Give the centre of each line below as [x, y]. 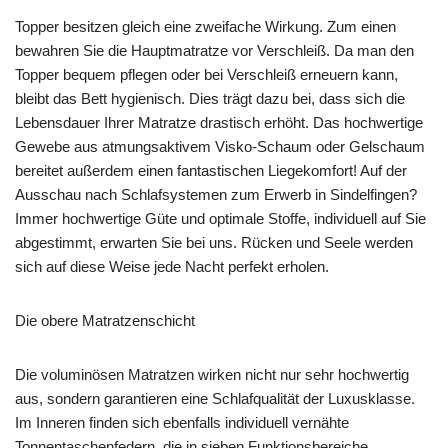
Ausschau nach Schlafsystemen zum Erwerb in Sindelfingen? [216, 194]
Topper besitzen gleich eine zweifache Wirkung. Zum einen [205, 26]
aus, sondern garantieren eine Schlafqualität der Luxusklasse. [215, 398]
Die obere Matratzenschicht [105, 320]
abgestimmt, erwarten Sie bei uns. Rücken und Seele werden [214, 242]
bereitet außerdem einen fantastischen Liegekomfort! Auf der [211, 170]
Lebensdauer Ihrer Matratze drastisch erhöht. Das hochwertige [219, 122]
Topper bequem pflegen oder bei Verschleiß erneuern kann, [206, 74]
